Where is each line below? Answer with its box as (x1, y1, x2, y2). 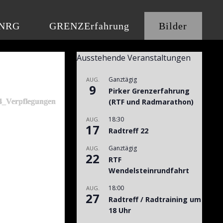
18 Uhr (109, 205, 131, 215)
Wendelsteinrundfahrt (109, 165, 189, 175)
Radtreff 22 (109, 125, 148, 135)
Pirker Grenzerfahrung (109, 86, 190, 96)
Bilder (159, 20, 188, 31)
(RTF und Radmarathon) (109, 97, 194, 107)
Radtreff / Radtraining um (109, 194, 201, 204)
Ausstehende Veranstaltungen (77, 52, 191, 63)
